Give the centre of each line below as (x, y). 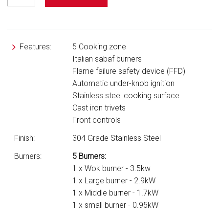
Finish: (23, 138)
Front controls (96, 120)
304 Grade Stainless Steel (116, 138)
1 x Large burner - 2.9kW (114, 180)
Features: (33, 46)
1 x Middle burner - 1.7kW (115, 193)
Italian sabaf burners (107, 59)
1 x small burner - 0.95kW (115, 205)
